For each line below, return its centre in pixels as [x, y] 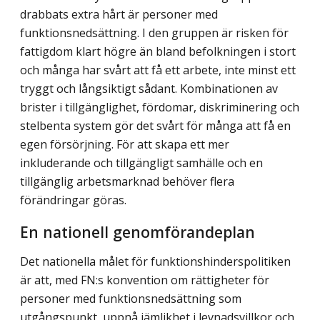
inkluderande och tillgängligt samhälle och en [141, 162]
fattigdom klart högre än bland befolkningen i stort [158, 51]
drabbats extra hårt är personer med [119, 14]
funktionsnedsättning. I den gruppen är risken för [154, 32]
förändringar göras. [73, 200]
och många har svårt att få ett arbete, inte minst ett [158, 70]
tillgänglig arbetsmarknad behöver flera [127, 181]
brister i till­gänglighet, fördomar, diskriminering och [160, 107]
